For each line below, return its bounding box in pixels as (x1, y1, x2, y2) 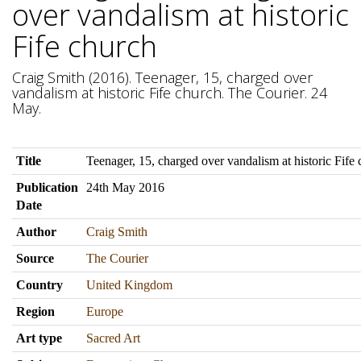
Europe (86, 305, 123, 318)
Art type (16, 331, 62, 345)
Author (16, 225, 56, 239)
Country (16, 278, 63, 292)
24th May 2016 (86, 180, 164, 194)
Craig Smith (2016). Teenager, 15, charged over (12, 68, 313, 87)
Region (16, 305, 55, 318)
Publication (16, 180, 78, 194)
